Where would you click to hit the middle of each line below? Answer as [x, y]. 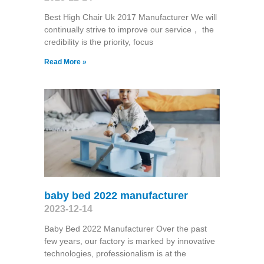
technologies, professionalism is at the [115, 254]
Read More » [65, 62]
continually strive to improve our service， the [129, 29]
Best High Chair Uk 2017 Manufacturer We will [130, 17]
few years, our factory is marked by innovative [129, 241]
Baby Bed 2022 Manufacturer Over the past [125, 229]
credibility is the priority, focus [98, 42]
